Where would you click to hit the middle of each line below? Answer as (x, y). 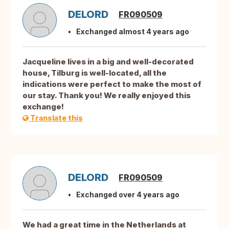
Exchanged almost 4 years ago (133, 32)
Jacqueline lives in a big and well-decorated (108, 62)
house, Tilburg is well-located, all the (95, 73)
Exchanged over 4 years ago (128, 195)
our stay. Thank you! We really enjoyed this (107, 96)
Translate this (56, 118)
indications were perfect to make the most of (112, 84)
